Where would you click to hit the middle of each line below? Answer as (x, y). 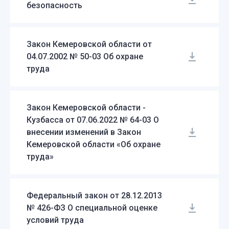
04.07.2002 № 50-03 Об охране (85, 56)
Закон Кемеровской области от (89, 44)
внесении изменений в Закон (84, 132)
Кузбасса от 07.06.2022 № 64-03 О (93, 120)
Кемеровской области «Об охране (94, 144)
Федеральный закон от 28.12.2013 (94, 195)
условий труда (55, 220)
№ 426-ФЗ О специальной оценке (92, 208)
